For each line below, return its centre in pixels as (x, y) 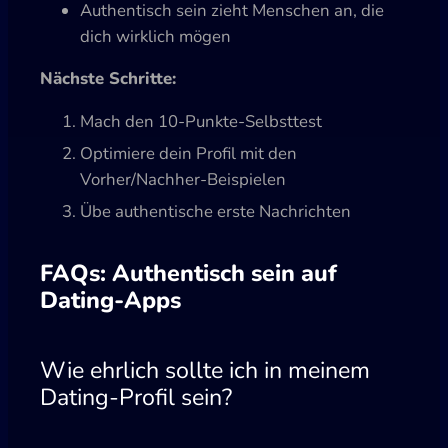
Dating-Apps (110, 300)
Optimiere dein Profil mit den (188, 154)
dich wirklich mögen (155, 36)
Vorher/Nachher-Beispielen (183, 180)
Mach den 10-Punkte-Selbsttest (201, 122)
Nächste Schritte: (108, 79)
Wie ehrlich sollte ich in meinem (205, 370)
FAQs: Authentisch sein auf (188, 273)
